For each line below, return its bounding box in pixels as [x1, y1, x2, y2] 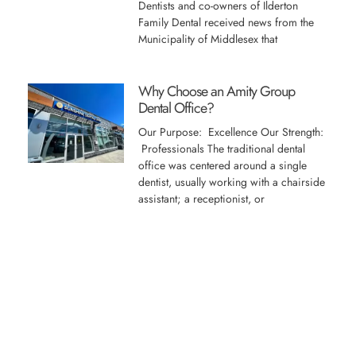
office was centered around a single [137, 157, 307, 173]
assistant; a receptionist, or [137, 191, 265, 207]
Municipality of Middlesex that [137, 31, 277, 47]
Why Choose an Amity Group [137, 81, 295, 102]
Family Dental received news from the [137, 14, 314, 30]
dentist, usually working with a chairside [137, 174, 325, 190]
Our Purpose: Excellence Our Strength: [137, 124, 327, 140]
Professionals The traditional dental [137, 141, 305, 157]
